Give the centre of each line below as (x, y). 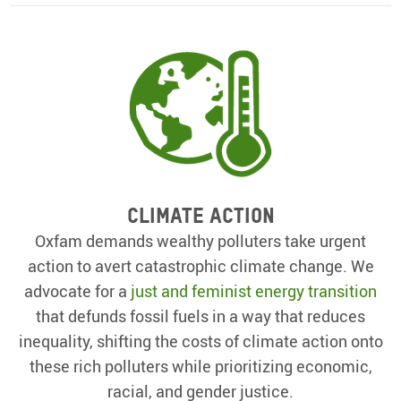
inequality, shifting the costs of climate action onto (200, 341)
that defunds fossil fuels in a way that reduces (200, 316)
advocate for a (77, 290)
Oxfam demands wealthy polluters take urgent (200, 240)
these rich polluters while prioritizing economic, (200, 366)
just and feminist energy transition (254, 290)
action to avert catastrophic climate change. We (200, 265)
